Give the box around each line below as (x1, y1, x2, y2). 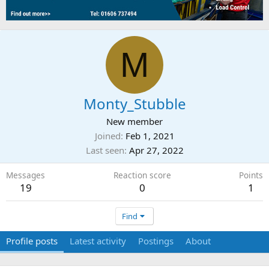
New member (106, 115, 163, 127)
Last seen (85, 144, 124, 156)
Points (239, 169, 263, 181)
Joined (94, 129, 121, 142)
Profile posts (6, 234, 58, 247)
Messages (6, 169, 45, 181)
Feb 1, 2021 (125, 129, 175, 142)
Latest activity (70, 234, 126, 247)
